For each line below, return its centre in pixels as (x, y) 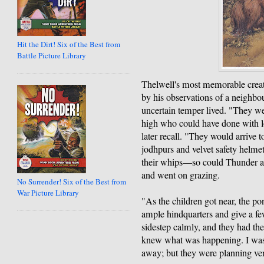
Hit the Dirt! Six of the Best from (69, 44)
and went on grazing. (181, 175)
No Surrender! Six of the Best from (72, 182)
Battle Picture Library (52, 56)
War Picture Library (48, 193)
